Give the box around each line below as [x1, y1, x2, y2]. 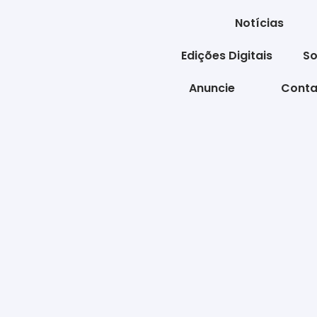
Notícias [235, 15, 284, 31]
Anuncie [188, 80, 235, 96]
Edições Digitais [180, 47, 272, 64]
